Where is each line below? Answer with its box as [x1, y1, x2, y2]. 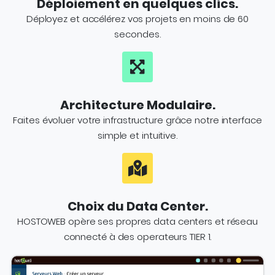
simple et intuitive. [97, 129, 177, 142]
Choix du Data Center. [67, 198, 208, 215]
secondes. [114, 28, 161, 41]
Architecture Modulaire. [60, 96, 215, 114]
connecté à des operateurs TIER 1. [63, 230, 212, 243]
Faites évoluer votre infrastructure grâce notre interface [13, 114, 262, 126]
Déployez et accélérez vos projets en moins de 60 [26, 12, 249, 25]
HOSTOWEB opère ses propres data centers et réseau [17, 215, 258, 228]
